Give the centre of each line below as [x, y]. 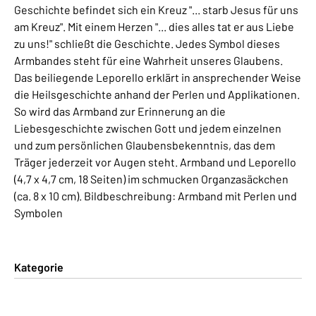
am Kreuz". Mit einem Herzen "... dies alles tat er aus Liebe [154, 26]
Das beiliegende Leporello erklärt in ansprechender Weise [158, 77]
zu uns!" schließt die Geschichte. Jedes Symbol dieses [147, 43]
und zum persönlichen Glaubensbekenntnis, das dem [145, 145]
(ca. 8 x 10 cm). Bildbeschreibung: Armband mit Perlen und [156, 195]
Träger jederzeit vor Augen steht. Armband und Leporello [155, 162]
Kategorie [39, 267]
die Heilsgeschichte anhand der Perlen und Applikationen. [157, 94]
